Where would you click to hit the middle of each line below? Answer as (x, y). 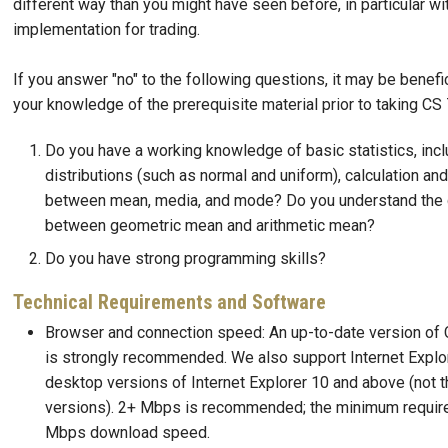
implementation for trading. (106, 30)
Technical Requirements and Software (169, 301)
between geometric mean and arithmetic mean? (210, 225)
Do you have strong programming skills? (185, 258)
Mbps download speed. (127, 432)
